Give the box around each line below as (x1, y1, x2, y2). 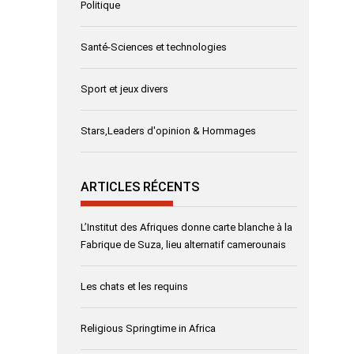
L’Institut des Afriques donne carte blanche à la (81, 220, 292, 233)
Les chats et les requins (81, 280, 188, 292)
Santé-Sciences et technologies (81, 41, 227, 54)
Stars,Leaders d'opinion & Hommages (81, 125, 256, 137)
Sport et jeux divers (81, 83, 168, 96)
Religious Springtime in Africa (81, 322, 216, 334)
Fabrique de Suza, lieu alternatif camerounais (81, 238, 286, 250)
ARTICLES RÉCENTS (81, 179, 199, 194)
